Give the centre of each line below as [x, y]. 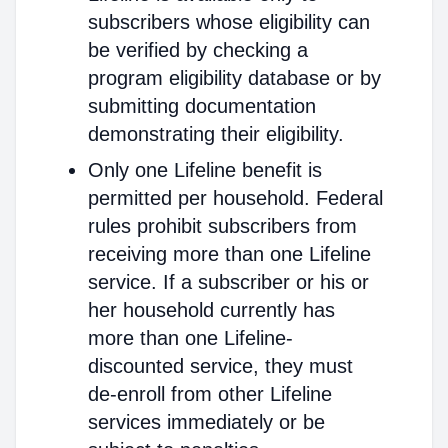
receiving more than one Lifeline [229, 254]
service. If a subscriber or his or [228, 282]
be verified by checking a [198, 50]
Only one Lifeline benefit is [205, 170]
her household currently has [211, 310]
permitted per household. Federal [235, 198]
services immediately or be [206, 422]
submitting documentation [202, 106]
